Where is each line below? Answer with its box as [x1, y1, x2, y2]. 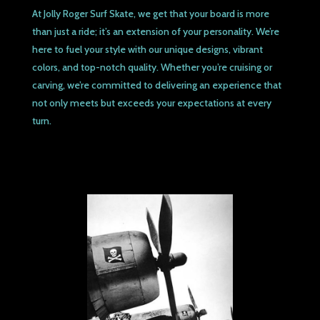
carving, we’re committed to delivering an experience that [31, 78, 281, 91]
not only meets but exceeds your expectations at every [31, 96, 271, 109]
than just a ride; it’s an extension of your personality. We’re [31, 24, 279, 38]
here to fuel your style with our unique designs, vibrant [31, 42, 263, 56]
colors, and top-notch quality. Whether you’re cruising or [31, 60, 272, 74]
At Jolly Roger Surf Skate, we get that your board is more [31, 6, 269, 20]
